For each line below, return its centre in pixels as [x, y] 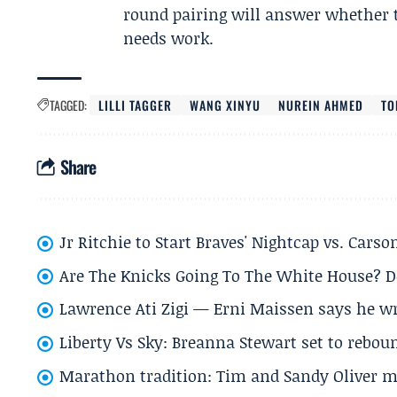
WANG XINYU [226, 105]
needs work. [169, 38]
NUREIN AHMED [321, 105]
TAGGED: [68, 105]
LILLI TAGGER [136, 105]
